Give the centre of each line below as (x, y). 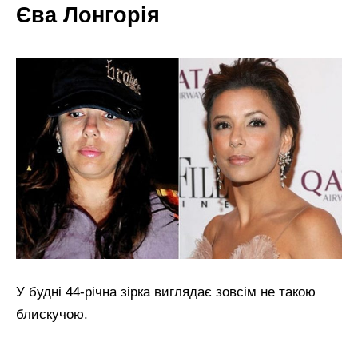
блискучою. (52, 315)
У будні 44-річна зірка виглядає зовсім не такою (166, 292)
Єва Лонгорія (88, 14)
